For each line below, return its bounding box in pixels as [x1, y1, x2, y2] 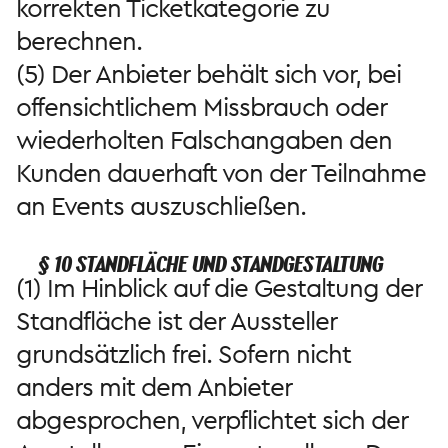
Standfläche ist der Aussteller [16, 303, 337, 340]
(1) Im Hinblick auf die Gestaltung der [16, 270, 422, 307]
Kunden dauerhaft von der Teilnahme [16, 155, 426, 192]
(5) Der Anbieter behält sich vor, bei [16, 56, 401, 93]
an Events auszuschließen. [16, 188, 306, 225]
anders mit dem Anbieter [16, 369, 292, 406]
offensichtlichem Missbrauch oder [16, 89, 387, 126]
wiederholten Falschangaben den [16, 122, 392, 159]
